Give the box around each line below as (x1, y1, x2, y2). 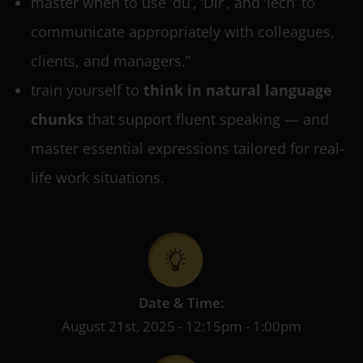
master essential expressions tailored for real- (31, 139, 344, 158)
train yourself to (31, 80, 143, 100)
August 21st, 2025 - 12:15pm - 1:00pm (62, 317, 301, 336)
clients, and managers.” (31, 51, 190, 70)
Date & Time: (139, 293, 224, 313)
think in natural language (143, 80, 332, 100)
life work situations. (31, 168, 164, 187)
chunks (31, 109, 83, 129)
